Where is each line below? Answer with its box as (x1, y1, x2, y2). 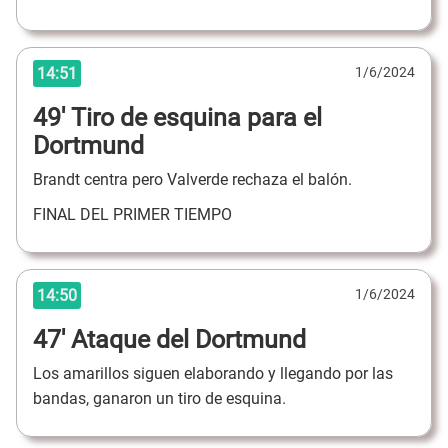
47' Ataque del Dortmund (33, 324, 306, 354)
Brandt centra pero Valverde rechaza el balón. (33, 170, 356, 190)
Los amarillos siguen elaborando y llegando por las (33, 364, 393, 384)
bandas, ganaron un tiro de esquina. (33, 389, 290, 409)
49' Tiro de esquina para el (33, 102, 322, 132)
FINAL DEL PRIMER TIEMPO (33, 204, 232, 224)
